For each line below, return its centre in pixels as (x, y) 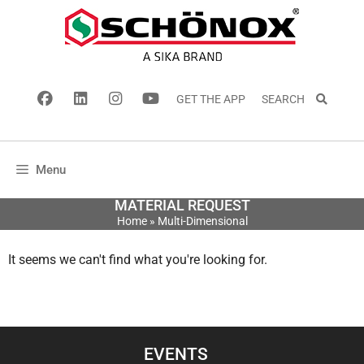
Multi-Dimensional (202, 221)
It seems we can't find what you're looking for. (138, 260)
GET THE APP (210, 99)
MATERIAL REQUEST (182, 205)
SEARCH (288, 99)
